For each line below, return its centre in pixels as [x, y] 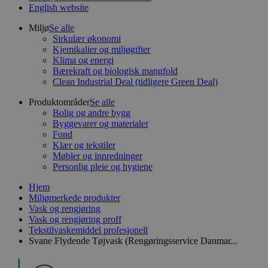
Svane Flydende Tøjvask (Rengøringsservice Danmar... [133, 241]
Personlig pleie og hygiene [103, 167]
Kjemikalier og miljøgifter [101, 49]
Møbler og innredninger [98, 156]
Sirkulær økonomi [87, 39]
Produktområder [59, 102]
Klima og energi [83, 60]
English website [59, 7]
